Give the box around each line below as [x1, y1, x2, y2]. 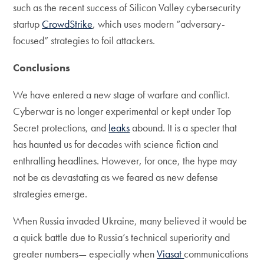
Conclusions [13, 61, 71, 74]
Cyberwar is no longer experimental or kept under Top [13, 104, 232, 118]
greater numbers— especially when [13, 247, 157, 260]
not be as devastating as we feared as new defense [13, 170, 219, 184]
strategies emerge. [13, 187, 88, 200]
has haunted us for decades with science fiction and [13, 137, 219, 151]
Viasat [157, 247, 184, 260]
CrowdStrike [42, 17, 93, 31]
